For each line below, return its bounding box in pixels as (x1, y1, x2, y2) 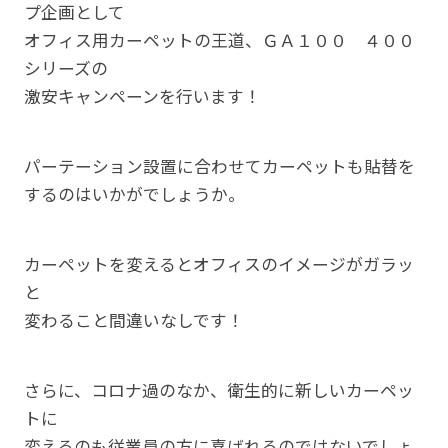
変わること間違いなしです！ (23, 307, 244, 332)
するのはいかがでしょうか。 (23, 182, 245, 207)
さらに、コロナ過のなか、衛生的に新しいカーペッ (23, 377, 414, 402)
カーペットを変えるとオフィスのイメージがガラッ (23, 251, 414, 276)
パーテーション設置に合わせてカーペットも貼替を (23, 154, 415, 179)
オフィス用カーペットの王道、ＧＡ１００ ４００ (23, 28, 415, 53)
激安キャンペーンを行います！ (23, 84, 261, 109)
